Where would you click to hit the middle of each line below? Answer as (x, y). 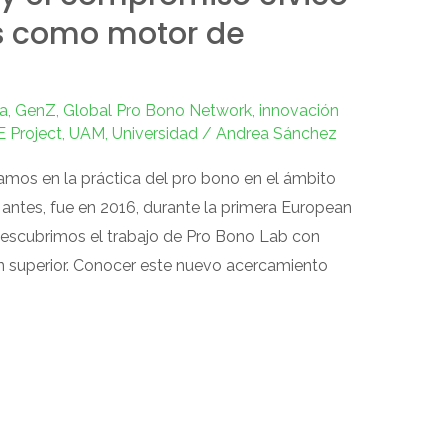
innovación (298, 110)
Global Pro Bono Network (157, 110)
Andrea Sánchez (276, 133)
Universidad (154, 133)
